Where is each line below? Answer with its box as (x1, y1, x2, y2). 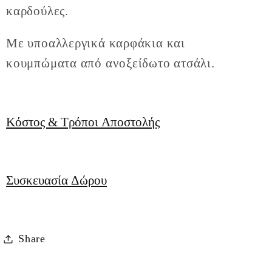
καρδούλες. (6, 3, 69, 18)
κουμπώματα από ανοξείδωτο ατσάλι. (6, 56, 215, 70)
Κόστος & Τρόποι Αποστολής (6, 114, 160, 129)
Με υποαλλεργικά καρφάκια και (6, 36, 185, 50)
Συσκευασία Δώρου (6, 173, 107, 188)
